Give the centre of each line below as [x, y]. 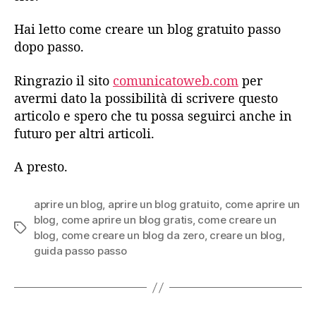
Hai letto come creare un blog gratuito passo [147, 29]
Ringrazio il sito [63, 80]
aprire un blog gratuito [164, 205]
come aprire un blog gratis [127, 220]
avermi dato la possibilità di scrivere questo [146, 98]
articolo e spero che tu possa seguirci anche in [153, 115]
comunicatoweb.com [176, 80]
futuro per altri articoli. [84, 133]
